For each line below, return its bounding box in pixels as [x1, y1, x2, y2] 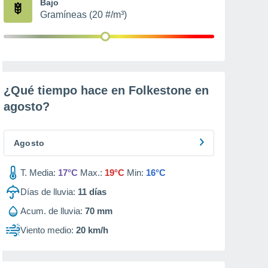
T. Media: [20, 167, 56, 178]
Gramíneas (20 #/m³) [40, 10, 127, 20]
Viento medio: [20, 225, 74, 235]
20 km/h [76, 225, 108, 235]
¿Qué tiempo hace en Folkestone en [4, 84, 209, 97]
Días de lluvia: [20, 187, 75, 197]
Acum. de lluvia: [20, 206, 83, 216]
